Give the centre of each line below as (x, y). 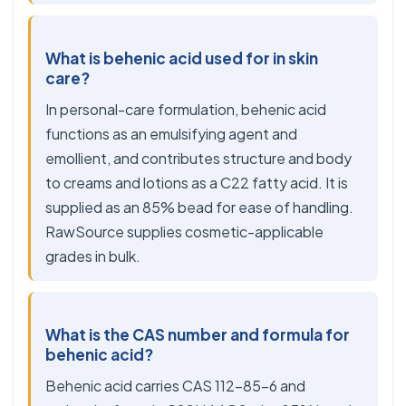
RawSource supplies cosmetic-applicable (184, 232)
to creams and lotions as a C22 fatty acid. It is (197, 183)
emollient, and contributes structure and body (198, 158)
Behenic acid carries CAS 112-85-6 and (175, 386)
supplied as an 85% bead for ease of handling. (199, 207)
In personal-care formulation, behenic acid (186, 109)
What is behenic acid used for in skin (182, 58)
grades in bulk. (93, 256)
